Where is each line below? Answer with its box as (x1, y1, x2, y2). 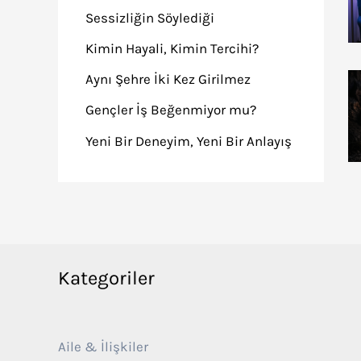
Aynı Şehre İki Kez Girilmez (85, 71, 251, 87)
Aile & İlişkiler (58, 338, 148, 355)
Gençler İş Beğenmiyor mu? (85, 102, 256, 118)
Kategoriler (58, 267, 155, 290)
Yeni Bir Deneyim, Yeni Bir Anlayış (85, 132, 292, 149)
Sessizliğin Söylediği (85, 9, 214, 26)
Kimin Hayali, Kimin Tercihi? (85, 39, 259, 56)
